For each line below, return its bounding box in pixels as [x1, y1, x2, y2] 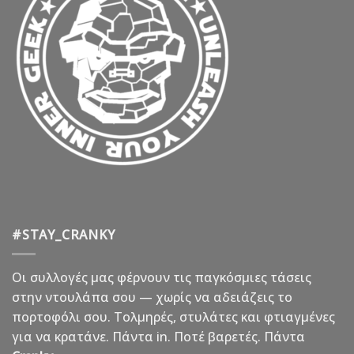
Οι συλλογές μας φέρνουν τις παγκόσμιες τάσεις [12, 269, 311, 287]
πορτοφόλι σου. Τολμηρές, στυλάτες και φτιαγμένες [12, 308, 335, 326]
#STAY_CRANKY [12, 225, 115, 243]
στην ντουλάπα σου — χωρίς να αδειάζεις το [12, 288, 292, 307]
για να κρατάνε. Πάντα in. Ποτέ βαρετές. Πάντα [12, 328, 305, 346]
